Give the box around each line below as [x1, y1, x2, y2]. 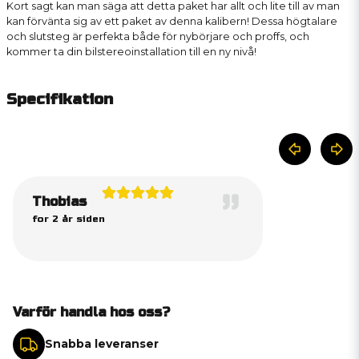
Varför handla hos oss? [13, 304, 170, 320]
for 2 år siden [32, 212, 105, 224]
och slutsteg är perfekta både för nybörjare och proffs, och [6, 30, 309, 42]
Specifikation [6, 89, 113, 108]
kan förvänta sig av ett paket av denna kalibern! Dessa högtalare [6, 14, 337, 27]
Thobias [32, 193, 87, 209]
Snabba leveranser [45, 337, 159, 352]
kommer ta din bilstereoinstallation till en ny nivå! [6, 45, 256, 58]
